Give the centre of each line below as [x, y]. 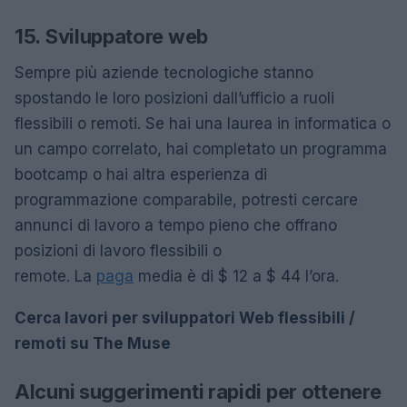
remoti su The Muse [93, 343]
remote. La [55, 276]
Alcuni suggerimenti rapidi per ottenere [198, 391]
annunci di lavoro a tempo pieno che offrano [176, 225]
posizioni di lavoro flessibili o [118, 250]
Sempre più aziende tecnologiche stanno [164, 72]
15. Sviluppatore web [111, 36]
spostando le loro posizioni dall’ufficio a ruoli [174, 98]
